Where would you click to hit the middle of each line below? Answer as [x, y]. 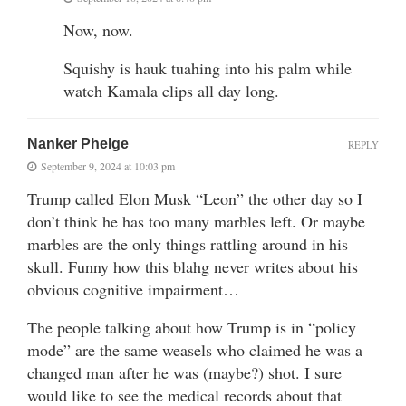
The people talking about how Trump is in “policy [192, 327]
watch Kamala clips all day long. [171, 90]
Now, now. [98, 29]
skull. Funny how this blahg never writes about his [193, 266]
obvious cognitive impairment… [133, 289]
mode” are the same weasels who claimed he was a [195, 349]
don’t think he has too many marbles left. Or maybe [196, 221]
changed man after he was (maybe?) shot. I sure [184, 372]
